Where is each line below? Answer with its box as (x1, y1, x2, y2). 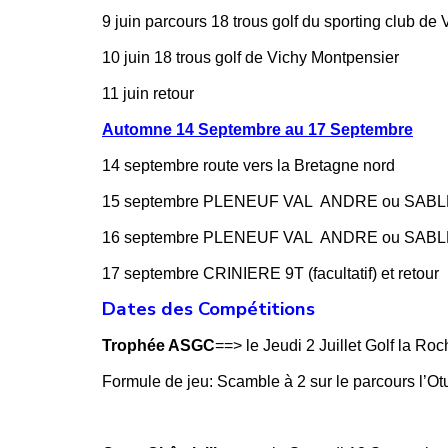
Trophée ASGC (102, 336, 215, 354)
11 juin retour (102, 84, 194, 102)
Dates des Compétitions (102, 295, 315, 322)
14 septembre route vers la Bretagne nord (102, 156, 395, 174)
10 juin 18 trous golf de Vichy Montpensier (102, 48, 399, 66)
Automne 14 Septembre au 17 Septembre (102, 120, 413, 138)
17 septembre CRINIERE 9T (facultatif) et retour (102, 264, 439, 282)
